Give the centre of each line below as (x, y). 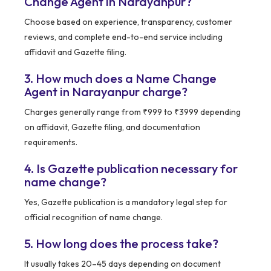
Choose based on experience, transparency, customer (128, 22)
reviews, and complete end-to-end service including (123, 37)
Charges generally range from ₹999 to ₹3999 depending (132, 112)
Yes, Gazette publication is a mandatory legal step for (126, 202)
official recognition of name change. (93, 217)
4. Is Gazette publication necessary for (131, 169)
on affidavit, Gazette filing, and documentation (112, 127)
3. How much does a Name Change (120, 79)
